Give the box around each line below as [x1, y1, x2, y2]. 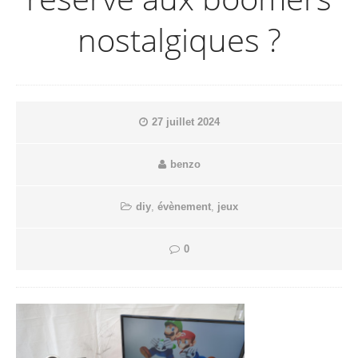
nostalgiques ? [77, 17, 281, 62]
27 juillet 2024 [151, 115, 220, 128]
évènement [157, 200, 211, 213]
